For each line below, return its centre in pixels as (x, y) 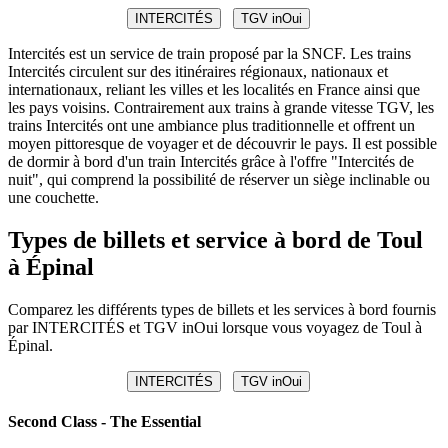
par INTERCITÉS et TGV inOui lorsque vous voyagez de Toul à (215, 327)
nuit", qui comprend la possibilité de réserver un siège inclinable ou (219, 179)
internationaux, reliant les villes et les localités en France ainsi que (214, 89)
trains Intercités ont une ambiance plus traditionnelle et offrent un (211, 125)
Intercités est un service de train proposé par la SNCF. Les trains (209, 53)
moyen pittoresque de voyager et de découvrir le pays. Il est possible (222, 143)
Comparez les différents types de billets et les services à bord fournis (222, 309)
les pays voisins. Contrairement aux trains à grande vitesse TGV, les (221, 107)
